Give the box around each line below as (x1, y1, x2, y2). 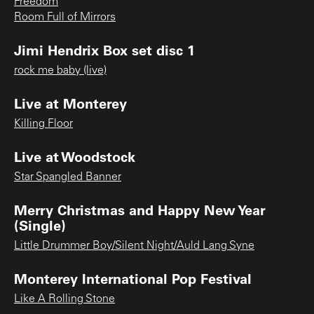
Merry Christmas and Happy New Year (14, 200, 266, 219)
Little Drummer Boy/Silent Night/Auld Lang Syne (14, 240, 254, 252)
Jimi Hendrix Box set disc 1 (14, 40, 195, 59)
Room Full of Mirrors (14, 11, 116, 23)
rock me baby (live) (14, 64, 107, 76)
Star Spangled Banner (14, 171, 121, 183)
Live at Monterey (14, 93, 127, 112)
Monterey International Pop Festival (14, 268, 252, 287)
